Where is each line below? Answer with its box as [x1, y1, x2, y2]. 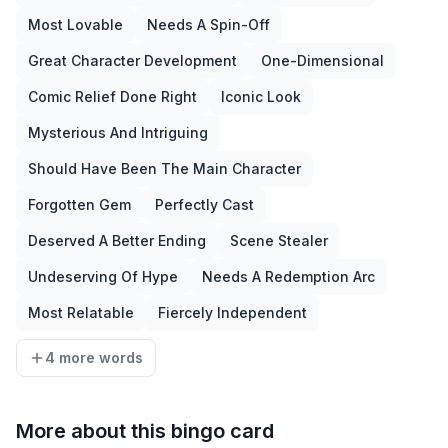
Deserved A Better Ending [28, 232, 206, 250]
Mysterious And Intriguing [28, 124, 208, 142]
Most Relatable [28, 304, 134, 322]
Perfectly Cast [155, 196, 254, 214]
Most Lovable [28, 16, 123, 34]
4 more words [45, 349, 143, 367]
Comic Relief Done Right [28, 88, 197, 106]
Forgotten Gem [28, 196, 131, 214]
